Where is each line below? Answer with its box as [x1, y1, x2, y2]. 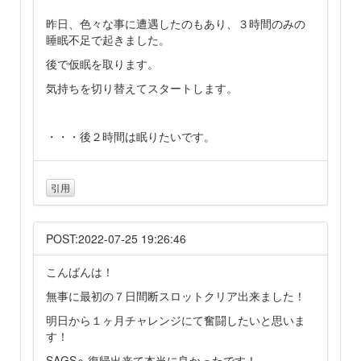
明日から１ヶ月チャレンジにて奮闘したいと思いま [46, 311, 305, 328]
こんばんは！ [46, 263, 114, 280]
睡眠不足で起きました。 [46, 31, 170, 48]
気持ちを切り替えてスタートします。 [46, 80, 238, 97]
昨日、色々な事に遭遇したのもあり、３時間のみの [46, 15, 305, 32]
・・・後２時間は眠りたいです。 [46, 128, 215, 145]
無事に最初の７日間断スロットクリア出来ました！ [46, 287, 305, 304]
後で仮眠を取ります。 [46, 56, 159, 73]
